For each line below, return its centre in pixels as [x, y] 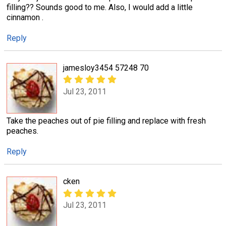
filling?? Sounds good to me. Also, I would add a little [100, 8]
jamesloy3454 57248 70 [106, 68]
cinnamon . [25, 18]
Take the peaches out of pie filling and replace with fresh [106, 121]
